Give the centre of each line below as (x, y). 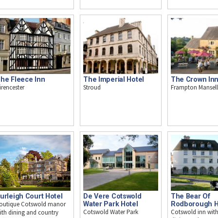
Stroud (92, 88)
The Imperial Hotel (114, 80)
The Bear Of (190, 196)
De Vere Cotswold (112, 196)
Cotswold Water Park (111, 212)
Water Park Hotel (111, 204)
